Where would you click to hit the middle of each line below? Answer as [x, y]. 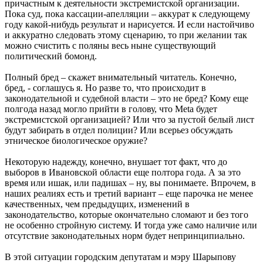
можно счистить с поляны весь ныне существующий [110, 46]
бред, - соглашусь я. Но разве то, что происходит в [105, 88]
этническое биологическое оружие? [76, 141]
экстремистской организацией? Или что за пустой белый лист [129, 120]
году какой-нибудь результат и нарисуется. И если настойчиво [129, 25]
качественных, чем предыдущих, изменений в [97, 204]
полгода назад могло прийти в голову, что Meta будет [111, 109]
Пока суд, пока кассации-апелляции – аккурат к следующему [127, 14]
